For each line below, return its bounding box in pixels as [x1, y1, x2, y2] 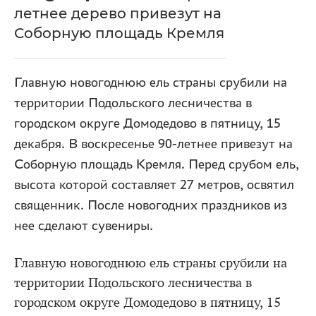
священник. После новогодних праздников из [14, 197, 287, 213]
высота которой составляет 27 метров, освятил [14, 177, 294, 193]
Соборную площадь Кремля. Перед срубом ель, [14, 157, 299, 172]
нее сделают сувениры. [14, 218, 153, 233]
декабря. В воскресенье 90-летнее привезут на [14, 136, 293, 152]
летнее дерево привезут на [14, 5, 221, 22]
